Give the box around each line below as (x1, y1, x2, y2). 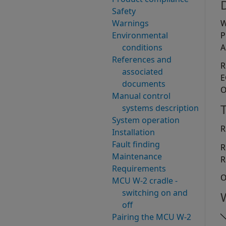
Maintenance (112, 151, 162, 162)
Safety (112, 6, 136, 17)
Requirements (112, 163, 166, 175)
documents (122, 78, 165, 90)
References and (112, 54, 172, 66)
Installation (112, 127, 155, 138)
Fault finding (112, 139, 160, 150)
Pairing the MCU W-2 (112, 211, 191, 223)
